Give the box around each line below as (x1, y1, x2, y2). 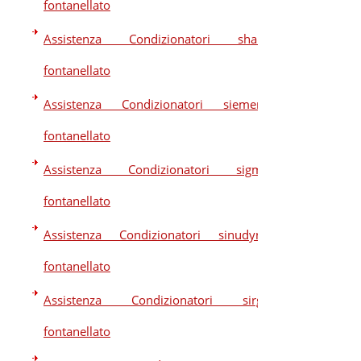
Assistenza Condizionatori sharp (44, 31, 269, 47)
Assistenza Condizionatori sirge (44, 292, 269, 308)
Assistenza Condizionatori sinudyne (44, 226, 269, 243)
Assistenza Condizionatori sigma (44, 161, 269, 177)
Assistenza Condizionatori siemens (44, 96, 269, 112)
